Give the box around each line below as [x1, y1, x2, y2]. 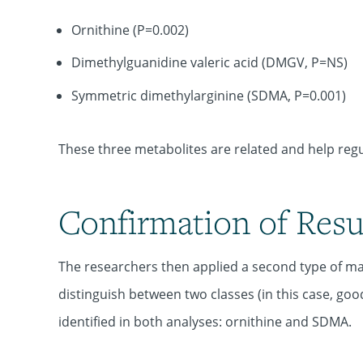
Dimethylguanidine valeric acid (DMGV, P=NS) [71, 53, 348, 72]
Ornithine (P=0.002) [71, 21, 189, 39]
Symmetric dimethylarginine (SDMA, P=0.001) [71, 86, 346, 105]
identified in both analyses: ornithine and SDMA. [58, 312, 352, 331]
